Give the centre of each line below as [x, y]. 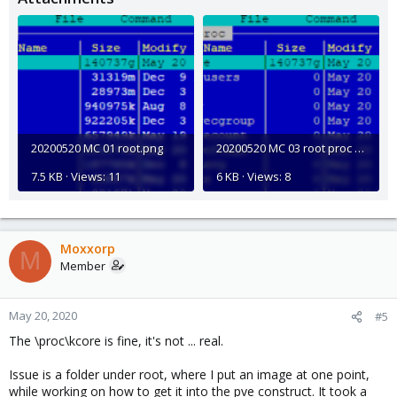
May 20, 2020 [43, 315]
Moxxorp [88, 248]
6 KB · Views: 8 [253, 176]
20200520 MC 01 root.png [97, 148]
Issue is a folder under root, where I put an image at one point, [189, 374]
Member [83, 265]
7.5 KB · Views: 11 [76, 176]
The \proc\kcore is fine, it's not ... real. [116, 340]
